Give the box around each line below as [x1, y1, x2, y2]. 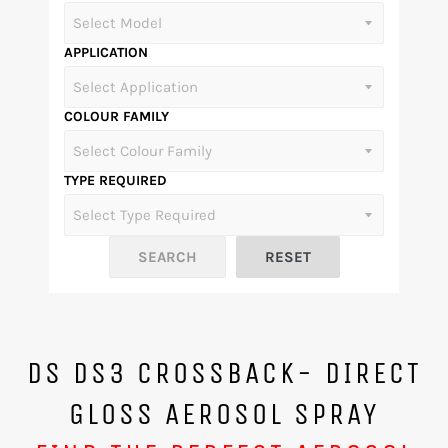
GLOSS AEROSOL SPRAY [68, 396, 380, 432]
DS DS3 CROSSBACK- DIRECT [26, 355, 422, 391]
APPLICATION [64, 44, 148, 61]
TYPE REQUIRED [64, 172, 167, 189]
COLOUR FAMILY [64, 108, 169, 125]
